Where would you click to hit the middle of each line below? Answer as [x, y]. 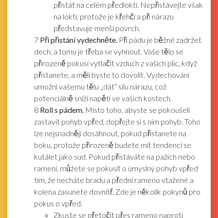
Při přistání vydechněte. [79, 40]
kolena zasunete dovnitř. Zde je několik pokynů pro [117, 192]
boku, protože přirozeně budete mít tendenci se [113, 145]
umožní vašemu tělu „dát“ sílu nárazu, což [100, 87]
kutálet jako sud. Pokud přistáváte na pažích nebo [115, 157]
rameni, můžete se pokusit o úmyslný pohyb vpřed [116, 168]
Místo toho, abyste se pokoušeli [137, 110]
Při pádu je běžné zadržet [159, 40]
